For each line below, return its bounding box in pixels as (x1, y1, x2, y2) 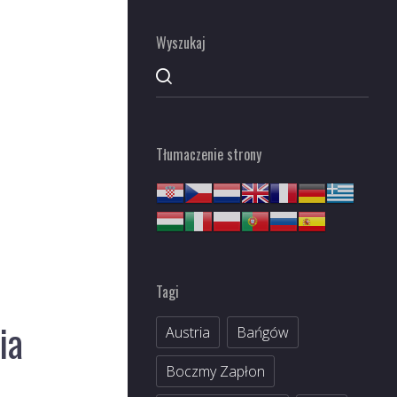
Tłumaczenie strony (156, 144, 261, 165)
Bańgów (237, 323, 289, 342)
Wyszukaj (156, 32, 206, 53)
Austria (166, 323, 210, 342)
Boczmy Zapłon (166, 362, 265, 381)
